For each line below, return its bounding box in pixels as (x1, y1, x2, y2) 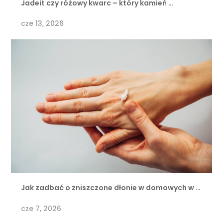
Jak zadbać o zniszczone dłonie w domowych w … (21, 183, 201, 193)
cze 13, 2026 (21, 18, 64, 29)
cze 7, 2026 (21, 203, 62, 214)
